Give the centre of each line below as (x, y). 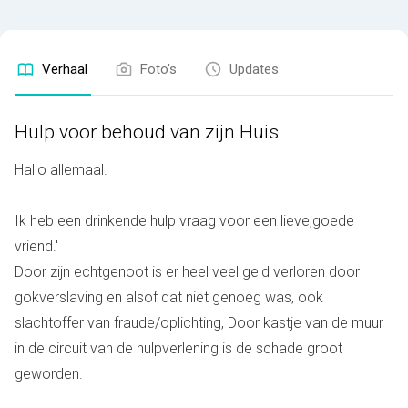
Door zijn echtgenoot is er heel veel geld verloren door (187, 272)
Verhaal (65, 69)
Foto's (158, 69)
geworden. (51, 374)
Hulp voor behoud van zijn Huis (147, 132)
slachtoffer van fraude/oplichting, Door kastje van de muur (199, 323)
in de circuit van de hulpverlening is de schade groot (178, 348)
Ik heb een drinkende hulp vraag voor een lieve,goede (184, 221)
